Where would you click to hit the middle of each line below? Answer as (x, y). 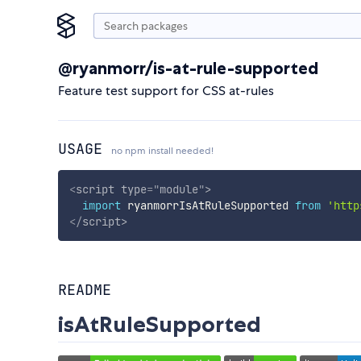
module (178, 189)
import (101, 205)
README (85, 290)
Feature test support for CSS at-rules (166, 91)
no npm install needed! (162, 151)
